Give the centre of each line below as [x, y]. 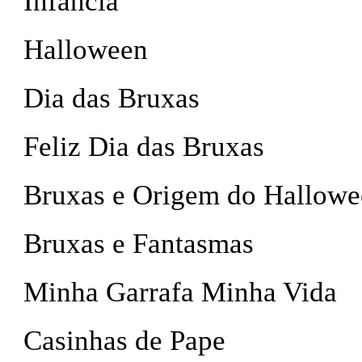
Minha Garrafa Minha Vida [180, 292]
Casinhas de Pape [124, 341]
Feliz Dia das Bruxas [144, 147]
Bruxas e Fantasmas [139, 244]
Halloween [86, 50]
